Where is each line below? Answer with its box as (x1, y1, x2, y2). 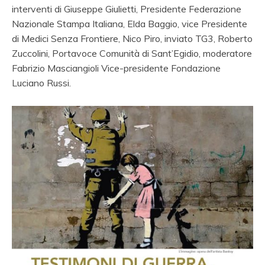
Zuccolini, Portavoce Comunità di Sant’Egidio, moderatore (12, 47, 252, 60)
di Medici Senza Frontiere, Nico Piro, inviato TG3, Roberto (12, 33, 253, 45)
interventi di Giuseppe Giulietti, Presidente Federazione (12, 3, 241, 15)
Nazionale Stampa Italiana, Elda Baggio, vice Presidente (12, 18, 247, 30)
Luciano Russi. (12, 77, 71, 89)
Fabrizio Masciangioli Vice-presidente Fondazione (12, 62, 221, 75)
